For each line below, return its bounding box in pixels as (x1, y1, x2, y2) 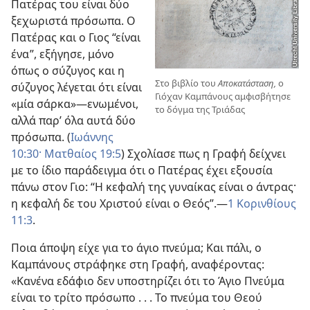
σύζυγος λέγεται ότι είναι (11, 79, 142, 95)
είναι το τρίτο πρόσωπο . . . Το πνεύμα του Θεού (11, 289, 262, 305)
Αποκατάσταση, (218, 77, 278, 90)
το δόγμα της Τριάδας (155, 103, 245, 116)
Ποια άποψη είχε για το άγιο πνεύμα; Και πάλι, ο (11, 239, 262, 255)
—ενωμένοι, (76, 95, 138, 111)
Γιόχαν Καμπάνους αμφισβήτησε (155, 90, 291, 103)
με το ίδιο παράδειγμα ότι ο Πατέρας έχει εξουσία (11, 162, 273, 178)
